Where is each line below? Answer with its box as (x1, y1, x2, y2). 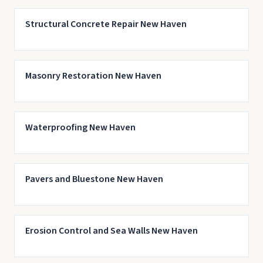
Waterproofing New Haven (25, 121, 136, 134)
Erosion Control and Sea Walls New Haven (25, 224, 198, 237)
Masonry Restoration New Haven (25, 69, 161, 82)
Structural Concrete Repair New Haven (25, 18, 187, 31)
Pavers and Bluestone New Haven (25, 173, 163, 186)
